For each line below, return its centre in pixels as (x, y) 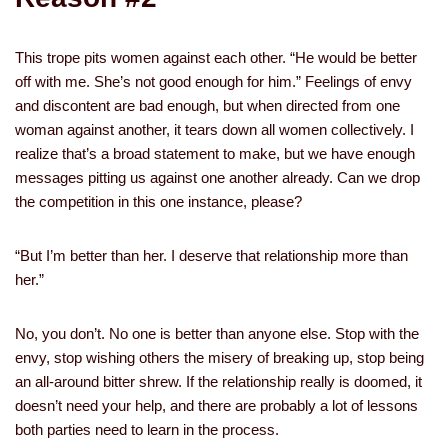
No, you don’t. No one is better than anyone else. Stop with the (217, 333)
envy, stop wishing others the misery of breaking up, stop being (219, 357)
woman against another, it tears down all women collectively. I (214, 129)
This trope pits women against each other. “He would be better (216, 57)
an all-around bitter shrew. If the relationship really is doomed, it (218, 381)
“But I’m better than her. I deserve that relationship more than (211, 255)
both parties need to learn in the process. (147, 429)
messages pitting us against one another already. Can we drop (217, 177)
